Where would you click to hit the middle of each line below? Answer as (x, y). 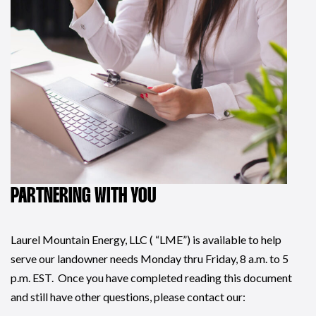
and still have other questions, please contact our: (128, 296)
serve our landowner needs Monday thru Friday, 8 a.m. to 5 (150, 258)
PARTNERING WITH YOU (83, 196)
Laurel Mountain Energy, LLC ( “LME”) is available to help (146, 239)
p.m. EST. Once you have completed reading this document (151, 277)
